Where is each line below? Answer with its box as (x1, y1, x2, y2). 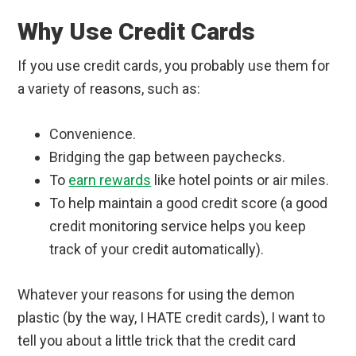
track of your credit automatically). (49, 241, 265, 258)
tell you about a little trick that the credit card (17, 332, 296, 350)
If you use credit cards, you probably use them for (17, 57, 331, 75)
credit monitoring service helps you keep (49, 218, 307, 235)
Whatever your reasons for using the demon (17, 286, 296, 304)
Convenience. (49, 126, 137, 143)
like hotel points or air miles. (151, 172, 330, 189)
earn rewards (68, 172, 152, 189)
